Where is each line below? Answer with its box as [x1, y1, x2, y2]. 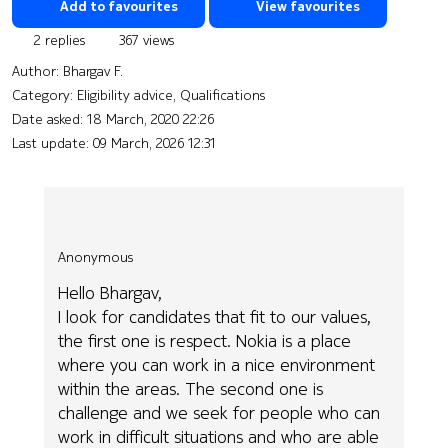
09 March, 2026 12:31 [93, 132, 216, 153]
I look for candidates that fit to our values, [58, 304, 372, 330]
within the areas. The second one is [58, 376, 324, 402]
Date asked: [12, 108, 87, 129]
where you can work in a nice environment [58, 352, 376, 378]
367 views [115, 29, 174, 50]
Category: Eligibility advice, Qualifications [12, 84, 265, 105]
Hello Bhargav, [58, 280, 163, 306]
